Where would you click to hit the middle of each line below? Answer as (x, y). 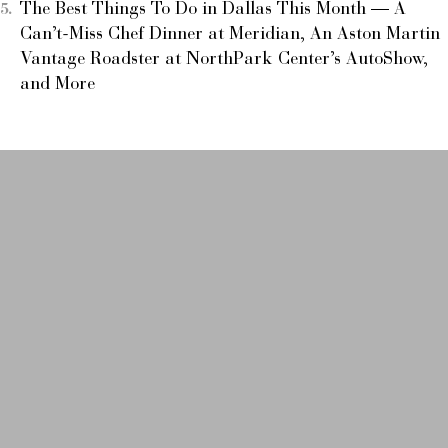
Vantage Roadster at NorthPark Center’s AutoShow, (224, 59)
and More (57, 84)
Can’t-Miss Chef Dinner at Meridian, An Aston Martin (230, 34)
